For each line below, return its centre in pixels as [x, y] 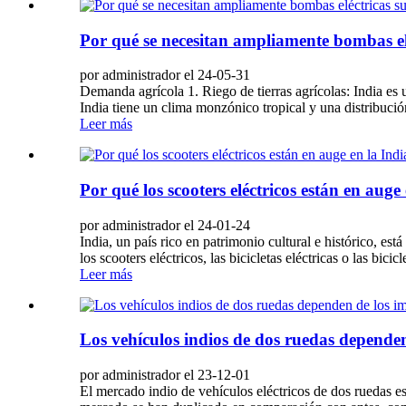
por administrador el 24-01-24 [165, 225]
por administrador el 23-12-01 [165, 375]
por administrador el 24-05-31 [165, 75]
